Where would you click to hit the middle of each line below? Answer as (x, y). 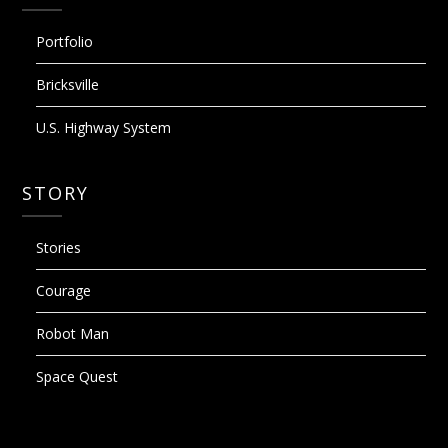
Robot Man (73, 334)
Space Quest (77, 377)
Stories (59, 248)
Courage (64, 291)
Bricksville (68, 85)
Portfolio (65, 42)
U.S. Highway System (104, 128)
